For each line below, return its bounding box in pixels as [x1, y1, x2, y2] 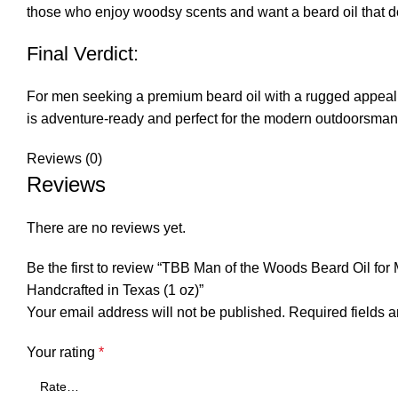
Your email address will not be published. [27, 305, 285, 321]
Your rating [27, 345, 99, 361]
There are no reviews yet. [27, 220, 186, 236]
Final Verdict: [27, 43, 139, 66]
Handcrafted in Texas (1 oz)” [27, 283, 203, 298]
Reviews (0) [27, 151, 102, 167]
